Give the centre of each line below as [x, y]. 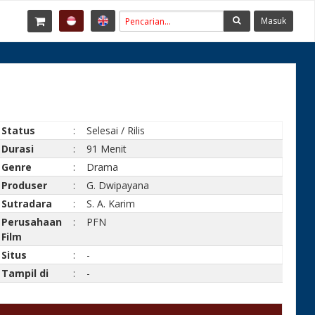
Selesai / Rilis [116, 130]
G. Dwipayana [118, 185]
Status [19, 130]
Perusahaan [32, 222]
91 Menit [107, 149]
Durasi [18, 149]
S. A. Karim [111, 204]
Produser [25, 185]
